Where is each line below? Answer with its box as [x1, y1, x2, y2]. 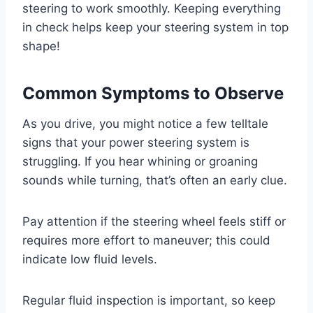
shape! [22, 39, 60, 54]
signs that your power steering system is [22, 136, 249, 150]
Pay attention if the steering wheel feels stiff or [22, 214, 286, 229]
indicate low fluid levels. [22, 252, 157, 267]
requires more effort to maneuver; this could [22, 233, 270, 248]
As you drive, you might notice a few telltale [22, 117, 268, 131]
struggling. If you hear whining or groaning [22, 154, 258, 169]
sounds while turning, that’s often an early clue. [22, 173, 287, 188]
